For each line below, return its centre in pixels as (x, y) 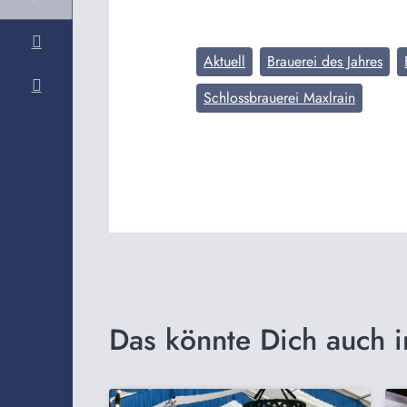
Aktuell (224, 61)
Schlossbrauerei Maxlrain (279, 97)
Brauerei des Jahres (325, 61)
